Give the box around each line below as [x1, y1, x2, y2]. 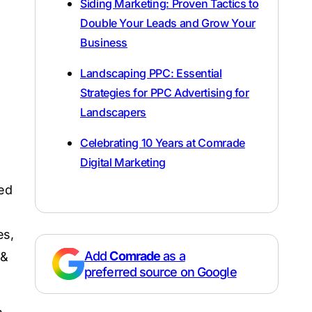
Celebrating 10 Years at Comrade [80, 135, 245, 150]
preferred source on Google [84, 264, 237, 279]
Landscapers [80, 104, 147, 119]
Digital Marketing [80, 155, 166, 169]
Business [80, 35, 128, 49]
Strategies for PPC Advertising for [80, 85, 249, 100]
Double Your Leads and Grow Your [80, 15, 256, 30]
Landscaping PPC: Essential [80, 65, 222, 80]
